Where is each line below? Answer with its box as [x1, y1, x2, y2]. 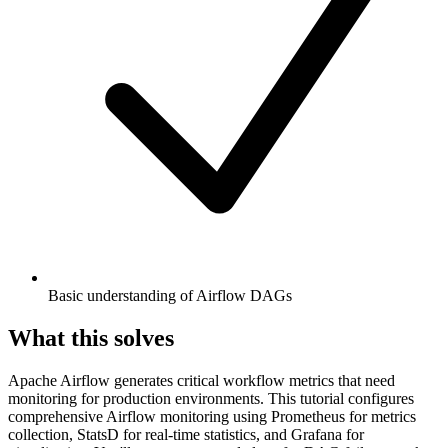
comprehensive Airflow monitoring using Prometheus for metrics [8, 407, 416, 425]
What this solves [8, 324, 174, 351]
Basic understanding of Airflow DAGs [48, 286, 292, 304]
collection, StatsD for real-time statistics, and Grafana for [8, 425, 364, 443]
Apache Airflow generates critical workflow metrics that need [8, 371, 395, 389]
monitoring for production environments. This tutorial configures [8, 389, 414, 407]
